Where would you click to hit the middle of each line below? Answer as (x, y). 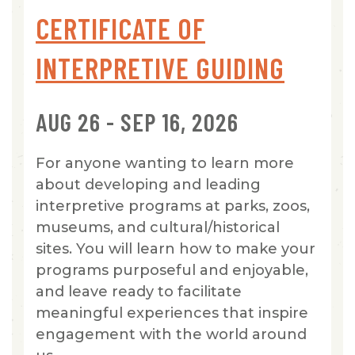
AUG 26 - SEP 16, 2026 (137, 121)
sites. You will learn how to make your (176, 248)
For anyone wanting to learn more (165, 163)
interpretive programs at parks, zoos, (173, 206)
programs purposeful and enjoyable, (172, 270)
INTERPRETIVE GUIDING (160, 67)
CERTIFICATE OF (120, 28)
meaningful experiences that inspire (172, 313)
